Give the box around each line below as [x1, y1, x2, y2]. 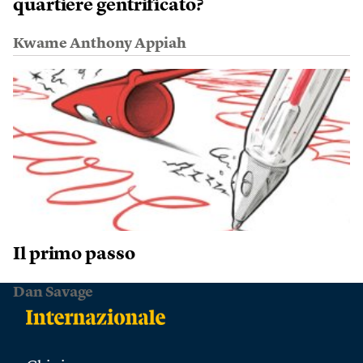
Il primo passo [13, 245, 135, 263]
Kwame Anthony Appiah [13, 36, 186, 51]
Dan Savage [13, 284, 93, 300]
